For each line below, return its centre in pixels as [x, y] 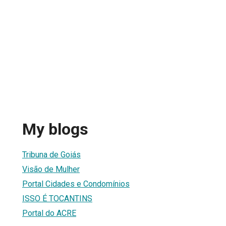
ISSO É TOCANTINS [57, 198]
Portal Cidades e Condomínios [76, 184]
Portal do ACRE [49, 213]
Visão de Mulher [51, 169]
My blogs [55, 129]
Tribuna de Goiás [51, 154]
